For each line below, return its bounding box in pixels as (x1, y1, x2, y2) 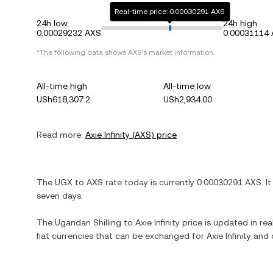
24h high (223, 18, 257, 28)
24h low (37, 18, 68, 28)
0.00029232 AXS (37, 28, 101, 38)
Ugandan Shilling (55, 218, 121, 227)
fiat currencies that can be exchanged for (37, 231, 207, 241)
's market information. (142, 48, 214, 57)
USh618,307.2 (37, 94, 90, 104)
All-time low (163, 81, 211, 91)
